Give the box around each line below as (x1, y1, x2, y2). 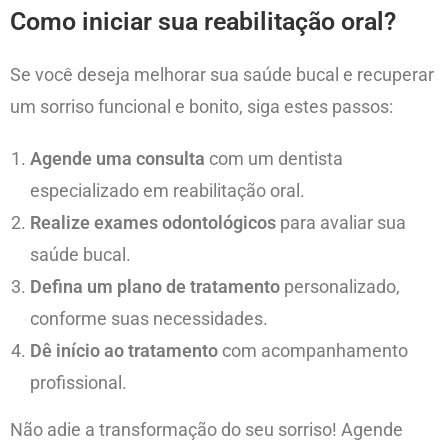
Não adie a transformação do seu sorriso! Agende (10, 419, 403, 441)
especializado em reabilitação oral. (30, 180, 305, 202)
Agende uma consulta (30, 148, 205, 170)
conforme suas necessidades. (30, 308, 268, 330)
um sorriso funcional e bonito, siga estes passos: (10, 96, 393, 118)
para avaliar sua (276, 212, 406, 234)
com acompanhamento (218, 340, 408, 362)
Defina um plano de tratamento (30, 276, 280, 298)
